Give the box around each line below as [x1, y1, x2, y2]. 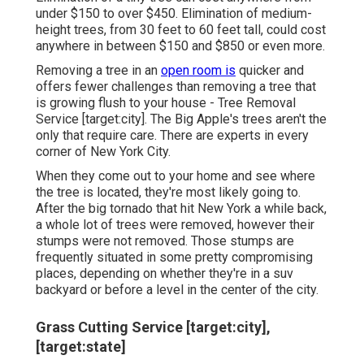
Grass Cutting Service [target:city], [36, 318, 271, 336]
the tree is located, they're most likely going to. [36, 184, 301, 201]
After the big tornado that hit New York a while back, [36, 201, 327, 217]
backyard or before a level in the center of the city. [36, 282, 318, 298]
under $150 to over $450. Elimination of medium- [36, 6, 312, 22]
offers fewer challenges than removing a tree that [36, 79, 316, 95]
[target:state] [36, 338, 126, 356]
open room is [161, 63, 236, 79]
